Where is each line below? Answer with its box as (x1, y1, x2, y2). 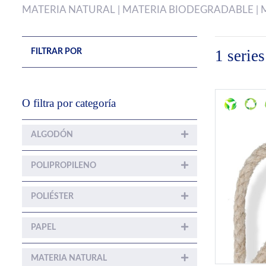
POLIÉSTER (31, 192, 74, 201)
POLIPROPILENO (31, 161, 96, 170)
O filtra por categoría (22, 96, 116, 109)
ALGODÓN (31, 130, 73, 139)
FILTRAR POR (31, 47, 82, 56)
